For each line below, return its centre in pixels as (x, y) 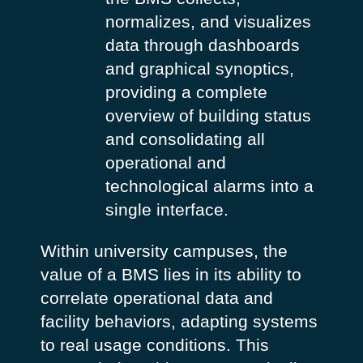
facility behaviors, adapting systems (179, 321)
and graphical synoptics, (199, 68)
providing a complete (186, 92)
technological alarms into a (209, 186)
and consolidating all (185, 139)
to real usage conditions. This (154, 345)
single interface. (167, 209)
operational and (165, 162)
